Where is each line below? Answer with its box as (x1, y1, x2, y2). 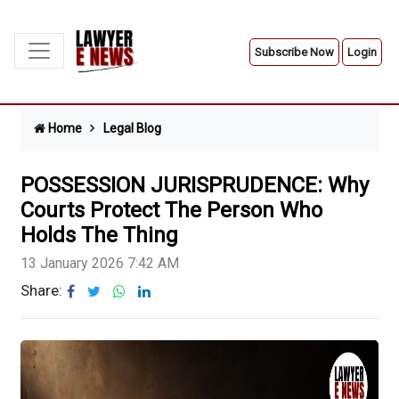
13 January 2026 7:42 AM (20, 255, 179, 272)
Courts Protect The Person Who (20, 198, 322, 223)
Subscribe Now (255, 45, 334, 59)
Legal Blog (103, 121, 161, 135)
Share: (20, 281, 62, 300)
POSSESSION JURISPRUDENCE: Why (20, 173, 369, 198)
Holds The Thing (20, 223, 178, 248)
